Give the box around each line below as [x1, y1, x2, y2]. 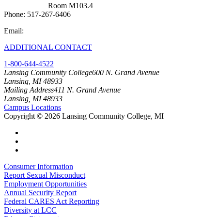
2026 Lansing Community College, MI [45, 111, 164, 120]
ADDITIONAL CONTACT [4, 43, 92, 51]
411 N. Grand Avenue [54, 85, 121, 94]
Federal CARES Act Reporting [4, 197, 99, 205]
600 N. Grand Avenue [92, 68, 159, 77]
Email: [4, 26, 26, 35]
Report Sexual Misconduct [4, 170, 85, 179]
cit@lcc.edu [26, 26, 62, 35]
